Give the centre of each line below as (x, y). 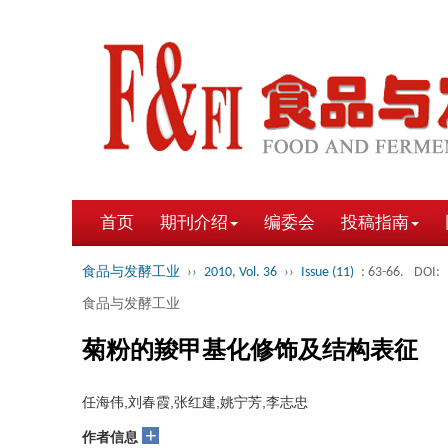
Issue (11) (327, 272)
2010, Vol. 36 (240, 272)
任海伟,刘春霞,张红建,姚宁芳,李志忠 (195, 402)
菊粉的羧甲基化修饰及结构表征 (250, 349)
